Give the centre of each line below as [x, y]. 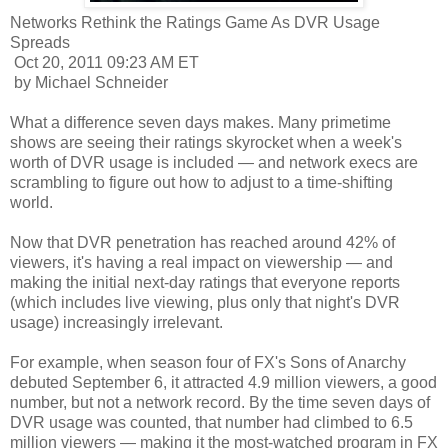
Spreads [40, 42]
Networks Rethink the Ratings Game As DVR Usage [195, 22]
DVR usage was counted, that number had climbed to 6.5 [211, 422]
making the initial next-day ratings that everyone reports [205, 282]
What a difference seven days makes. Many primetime [200, 122]
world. [31, 202]
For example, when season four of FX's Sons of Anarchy [208, 362]
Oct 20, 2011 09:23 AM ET [104, 62]
